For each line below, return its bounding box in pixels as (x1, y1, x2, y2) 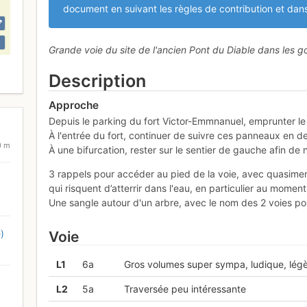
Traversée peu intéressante (123, 283, 246, 295)
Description (49, 70, 147, 91)
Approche (49, 99, 99, 112)
